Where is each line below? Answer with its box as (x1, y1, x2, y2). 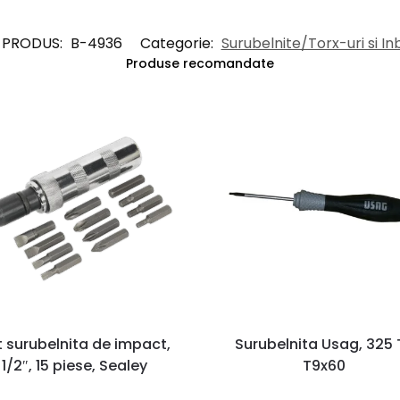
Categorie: (139, 32, 217, 54)
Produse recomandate (126, 54, 274, 72)
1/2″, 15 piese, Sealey (2, 355, 148, 377)
